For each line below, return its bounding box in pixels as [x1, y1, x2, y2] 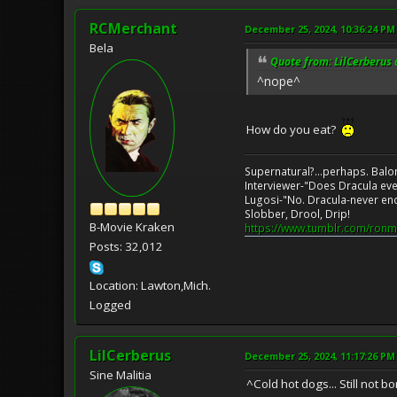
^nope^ [257, 73, 300, 90]
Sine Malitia [90, 367, 152, 384]
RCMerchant [90, 18, 177, 38]
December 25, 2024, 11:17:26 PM [245, 349, 395, 363]
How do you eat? [246, 121, 341, 138]
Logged [90, 297, 131, 314]
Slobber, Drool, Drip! [245, 206, 350, 222]
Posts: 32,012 [90, 238, 163, 255]
